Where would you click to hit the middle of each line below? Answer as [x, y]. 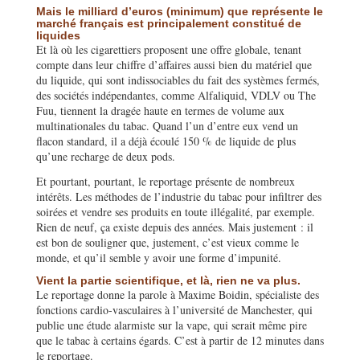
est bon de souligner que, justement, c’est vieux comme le [168, 242]
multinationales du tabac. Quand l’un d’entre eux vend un [167, 125]
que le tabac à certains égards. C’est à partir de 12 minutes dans [180, 340]
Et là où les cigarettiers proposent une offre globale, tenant [169, 49]
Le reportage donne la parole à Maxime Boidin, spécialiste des [178, 294]
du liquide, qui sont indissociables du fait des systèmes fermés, [178, 80]
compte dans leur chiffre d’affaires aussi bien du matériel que [174, 64]
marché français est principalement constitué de [169, 23]
